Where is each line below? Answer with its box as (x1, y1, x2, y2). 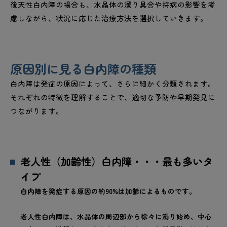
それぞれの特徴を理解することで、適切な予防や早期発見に (10, 92, 215, 103)
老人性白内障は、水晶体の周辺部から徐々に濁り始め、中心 (20, 211, 212, 222)
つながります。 (10, 105, 63, 117)
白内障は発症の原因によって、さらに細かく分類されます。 (10, 78, 215, 89)
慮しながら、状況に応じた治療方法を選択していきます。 (10, 13, 208, 24)
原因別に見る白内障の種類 (10, 60, 156, 78)
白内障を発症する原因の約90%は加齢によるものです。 (20, 186, 196, 197)
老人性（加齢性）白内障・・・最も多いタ (20, 154, 213, 169)
